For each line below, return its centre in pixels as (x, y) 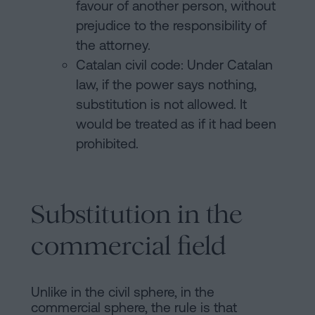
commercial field (129, 246)
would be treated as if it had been (176, 124)
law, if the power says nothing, (166, 85)
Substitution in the (137, 214)
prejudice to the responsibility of (171, 26)
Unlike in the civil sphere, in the (123, 292)
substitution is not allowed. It (161, 104)
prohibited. (107, 144)
